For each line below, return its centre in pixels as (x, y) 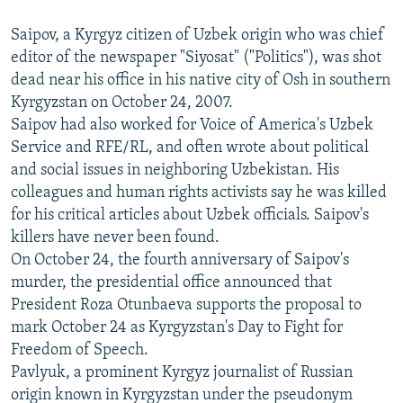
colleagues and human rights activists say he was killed (199, 193)
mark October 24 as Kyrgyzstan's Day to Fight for (177, 328)
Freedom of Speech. (80, 351)
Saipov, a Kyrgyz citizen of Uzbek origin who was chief (197, 36)
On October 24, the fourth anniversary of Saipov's (180, 261)
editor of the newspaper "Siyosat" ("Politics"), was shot (196, 58)
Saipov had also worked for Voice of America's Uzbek (192, 126)
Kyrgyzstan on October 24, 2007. (122, 103)
